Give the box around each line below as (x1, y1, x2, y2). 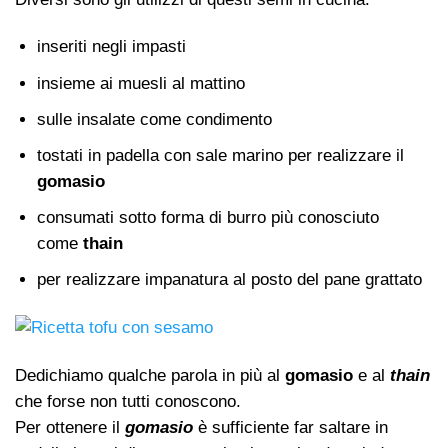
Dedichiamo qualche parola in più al (15, 366, 285, 386)
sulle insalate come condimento (36, 109, 272, 129)
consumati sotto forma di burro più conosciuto (36, 207, 379, 227)
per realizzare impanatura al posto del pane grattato (36, 269, 422, 289)
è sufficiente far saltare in (193, 418, 388, 438)
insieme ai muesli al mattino (36, 73, 245, 93)
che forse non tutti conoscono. (15, 392, 241, 412)
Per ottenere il (15, 418, 125, 438)
